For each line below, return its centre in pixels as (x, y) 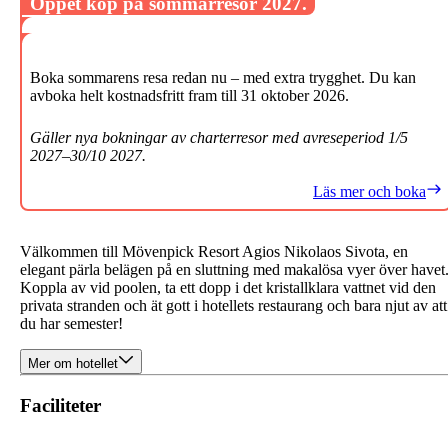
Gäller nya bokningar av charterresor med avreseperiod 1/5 (219, 137)
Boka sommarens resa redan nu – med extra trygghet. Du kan (223, 77)
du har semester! (71, 323)
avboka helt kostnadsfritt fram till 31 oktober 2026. (189, 95)
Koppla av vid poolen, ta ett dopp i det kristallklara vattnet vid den (228, 287)
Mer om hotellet (73, 363)
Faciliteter (60, 405)
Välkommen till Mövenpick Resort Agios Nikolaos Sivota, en (214, 251)
